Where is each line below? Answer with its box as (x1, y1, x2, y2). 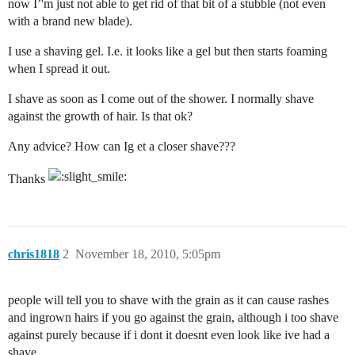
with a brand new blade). (8, 14, 132, 28)
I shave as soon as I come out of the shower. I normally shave (8, 92, 314, 105)
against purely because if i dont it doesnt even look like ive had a (8, 328, 330, 342)
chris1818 (8, 247, 59, 261)
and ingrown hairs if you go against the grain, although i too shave (8, 311, 338, 324)
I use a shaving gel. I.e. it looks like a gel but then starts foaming (8, 44, 327, 58)
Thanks (8, 172, 48, 185)
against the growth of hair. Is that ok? (8, 109, 193, 123)
